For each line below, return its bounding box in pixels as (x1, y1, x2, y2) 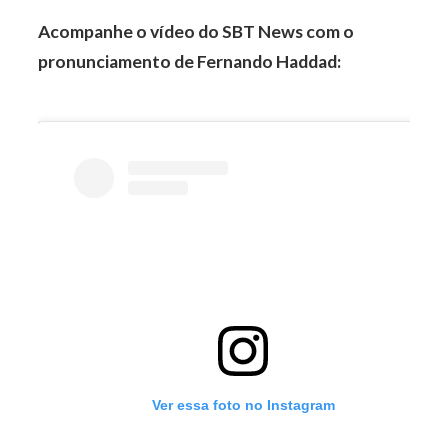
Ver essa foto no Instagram (151, 397, 335, 414)
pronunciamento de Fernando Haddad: (38, 50, 342, 72)
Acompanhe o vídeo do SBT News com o (38, 20, 355, 42)
